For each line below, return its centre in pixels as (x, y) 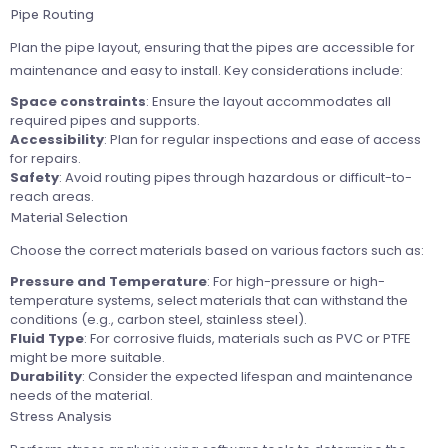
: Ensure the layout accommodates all (268, 101)
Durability (46, 376)
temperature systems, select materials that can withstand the (209, 300)
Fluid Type (47, 338)
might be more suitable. (87, 357)
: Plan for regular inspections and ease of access (262, 139)
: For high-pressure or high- (296, 281)
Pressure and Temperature (108, 281)
